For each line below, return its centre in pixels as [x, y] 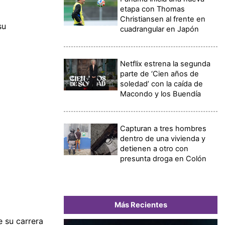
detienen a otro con [154, 148]
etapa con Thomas [153, 9]
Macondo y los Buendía [161, 94]
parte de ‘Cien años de [160, 74]
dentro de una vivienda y [163, 138]
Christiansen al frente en [163, 19]
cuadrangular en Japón [160, 29]
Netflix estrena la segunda [165, 64]
